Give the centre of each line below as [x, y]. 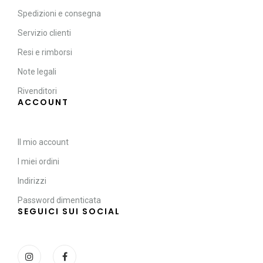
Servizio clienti [44, 33]
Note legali [37, 72]
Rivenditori [37, 91]
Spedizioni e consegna [59, 14]
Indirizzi [32, 181]
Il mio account [43, 142]
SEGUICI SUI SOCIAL [69, 212]
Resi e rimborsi [45, 53]
